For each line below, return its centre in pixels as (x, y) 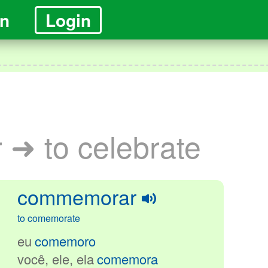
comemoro (65, 241)
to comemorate (49, 218)
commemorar (77, 197)
